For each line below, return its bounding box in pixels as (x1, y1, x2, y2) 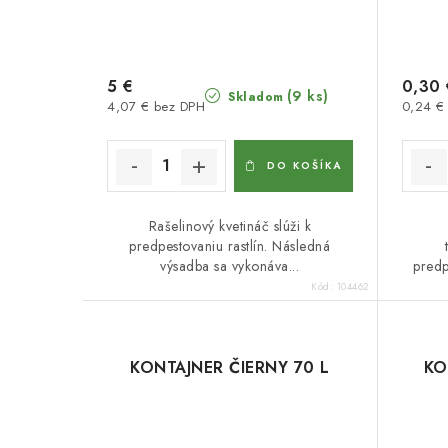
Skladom (223, 87, 284, 106)
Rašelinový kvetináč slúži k (148, 215, 311, 236)
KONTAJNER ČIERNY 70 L (130, 355, 330, 379)
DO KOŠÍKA (266, 157, 342, 173)
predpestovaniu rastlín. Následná (129, 235, 331, 256)
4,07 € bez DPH (107, 96, 205, 116)
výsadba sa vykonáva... (160, 255, 300, 276)
